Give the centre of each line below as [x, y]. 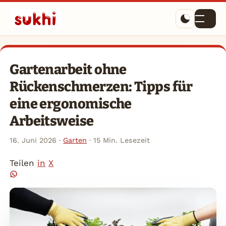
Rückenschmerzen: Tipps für [101, 87]
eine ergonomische [71, 104]
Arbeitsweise [52, 121]
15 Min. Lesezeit [122, 140]
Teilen [22, 163]
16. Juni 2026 [33, 140]
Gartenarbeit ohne [68, 70]
